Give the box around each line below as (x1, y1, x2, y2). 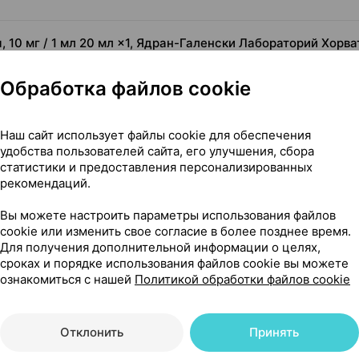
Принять (249, 325, 300, 340)
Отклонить (59, 325, 123, 340)
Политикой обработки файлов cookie (135, 272, 350, 287)
